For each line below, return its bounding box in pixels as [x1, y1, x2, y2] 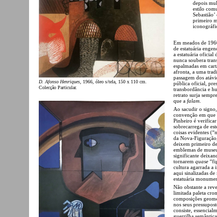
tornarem [173, 158, 195, 164]
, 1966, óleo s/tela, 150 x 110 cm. [80, 78, 147, 84]
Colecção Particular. [39, 84, 77, 90]
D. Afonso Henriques [39, 78, 80, 84]
